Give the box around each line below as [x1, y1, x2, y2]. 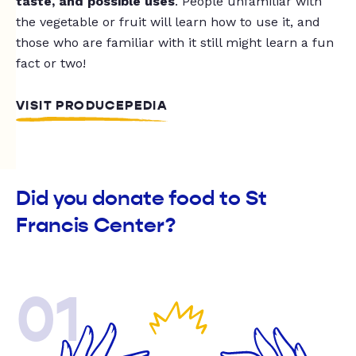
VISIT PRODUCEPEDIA [16, 98, 168, 114]
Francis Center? [16, 213, 176, 238]
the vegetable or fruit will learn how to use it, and [16, 14, 320, 29]
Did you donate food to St [16, 186, 267, 211]
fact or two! [16, 56, 86, 71]
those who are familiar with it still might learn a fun [16, 35, 334, 50]
